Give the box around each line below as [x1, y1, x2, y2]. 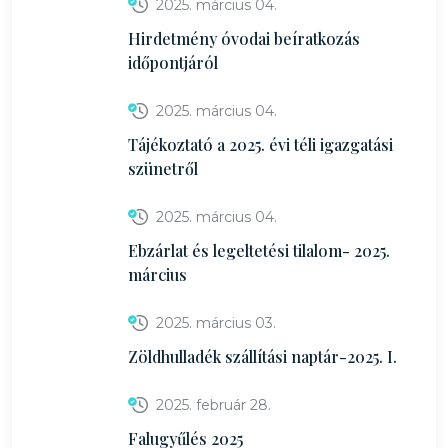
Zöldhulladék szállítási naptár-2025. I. [128, 346, 397, 367]
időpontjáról [128, 52, 218, 73]
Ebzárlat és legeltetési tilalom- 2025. [128, 240, 390, 261]
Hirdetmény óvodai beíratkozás [128, 28, 360, 49]
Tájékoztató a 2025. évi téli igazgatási [128, 134, 393, 155]
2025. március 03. [156, 314, 276, 332]
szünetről [128, 158, 198, 179]
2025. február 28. [156, 396, 271, 414]
